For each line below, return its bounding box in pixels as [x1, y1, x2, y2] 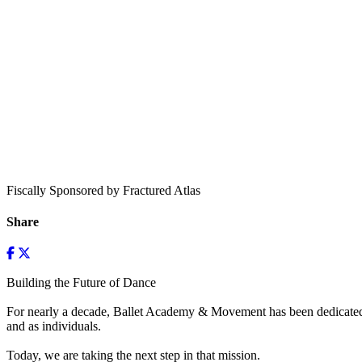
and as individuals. [6, 319, 101, 334]
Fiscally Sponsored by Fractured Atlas [6, 183, 200, 197]
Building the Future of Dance [6, 276, 156, 290]
